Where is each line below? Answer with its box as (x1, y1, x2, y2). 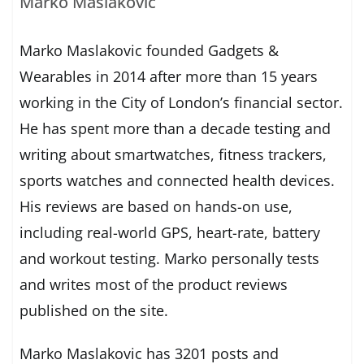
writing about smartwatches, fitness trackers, (19, 145, 327, 165)
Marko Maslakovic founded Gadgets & (19, 41, 279, 61)
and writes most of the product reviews (19, 275, 288, 295)
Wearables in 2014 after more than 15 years (19, 67, 318, 87)
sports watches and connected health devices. (19, 171, 336, 191)
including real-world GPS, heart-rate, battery (19, 223, 321, 243)
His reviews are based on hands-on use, (19, 197, 293, 217)
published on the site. (19, 301, 169, 321)
